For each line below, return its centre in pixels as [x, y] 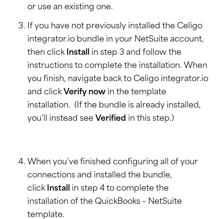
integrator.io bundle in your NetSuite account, [116, 40]
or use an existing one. [70, 8]
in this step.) [150, 119]
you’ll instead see [61, 119]
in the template [136, 93]
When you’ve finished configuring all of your [113, 163]
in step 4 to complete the [119, 189]
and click [45, 93]
